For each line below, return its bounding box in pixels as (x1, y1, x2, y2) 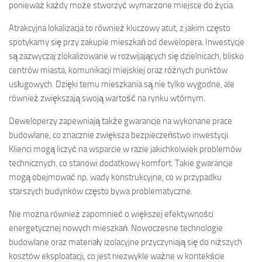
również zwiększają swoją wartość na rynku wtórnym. (9, 92, 205, 104)
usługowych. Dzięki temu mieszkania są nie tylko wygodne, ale (9, 78, 235, 89)
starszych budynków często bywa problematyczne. (9, 185, 192, 196)
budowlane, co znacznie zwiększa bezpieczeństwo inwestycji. (9, 129, 230, 140)
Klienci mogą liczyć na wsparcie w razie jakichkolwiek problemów (9, 143, 242, 154)
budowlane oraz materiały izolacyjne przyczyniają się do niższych (9, 236, 242, 247)
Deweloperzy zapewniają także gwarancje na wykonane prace (9, 115, 232, 126)
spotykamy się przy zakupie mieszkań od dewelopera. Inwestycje (9, 36, 244, 47)
